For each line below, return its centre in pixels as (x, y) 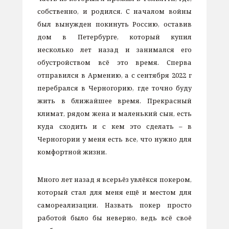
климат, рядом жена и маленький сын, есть (114, 113)
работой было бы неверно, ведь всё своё (114, 218)
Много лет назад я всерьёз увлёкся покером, (114, 180)
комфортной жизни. (72, 152)
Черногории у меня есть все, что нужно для (114, 139)
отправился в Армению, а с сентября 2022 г (114, 75)
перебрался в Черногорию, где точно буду (114, 88)
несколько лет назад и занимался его (114, 49)
